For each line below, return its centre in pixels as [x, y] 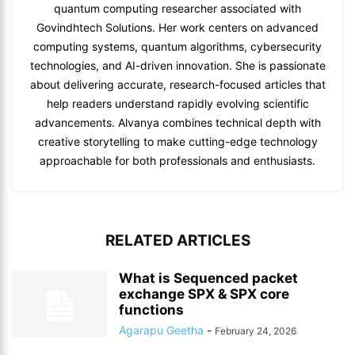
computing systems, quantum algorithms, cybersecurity [177, 46]
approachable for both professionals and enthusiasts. [177, 160]
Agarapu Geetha [161, 330]
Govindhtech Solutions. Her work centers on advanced [177, 27]
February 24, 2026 [256, 331]
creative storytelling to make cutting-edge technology [177, 141]
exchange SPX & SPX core [204, 294]
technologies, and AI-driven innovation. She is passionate [177, 65]
